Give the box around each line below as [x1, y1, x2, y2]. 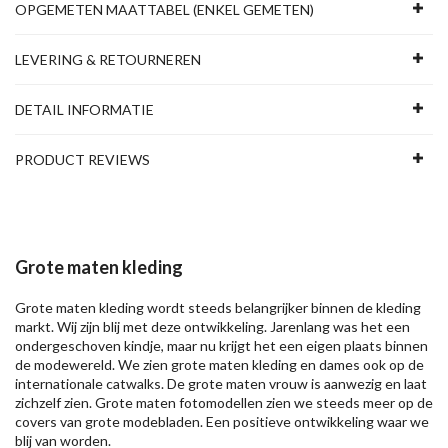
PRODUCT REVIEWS [15, 151, 150, 168]
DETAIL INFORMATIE [15, 101, 154, 118]
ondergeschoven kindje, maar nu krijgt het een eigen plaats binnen [15, 337, 428, 354]
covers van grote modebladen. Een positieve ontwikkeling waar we [15, 413, 429, 430]
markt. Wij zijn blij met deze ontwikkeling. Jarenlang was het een [15, 318, 410, 335]
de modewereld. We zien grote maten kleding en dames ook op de [15, 356, 424, 373]
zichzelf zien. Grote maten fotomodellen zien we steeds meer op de [15, 394, 433, 411]
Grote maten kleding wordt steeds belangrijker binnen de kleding [15, 299, 421, 316]
